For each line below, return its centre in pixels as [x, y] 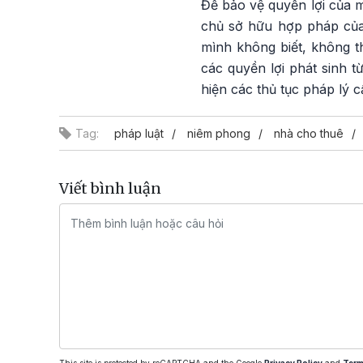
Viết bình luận [110, 188]
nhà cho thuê [309, 133]
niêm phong [219, 133]
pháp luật [139, 133]
